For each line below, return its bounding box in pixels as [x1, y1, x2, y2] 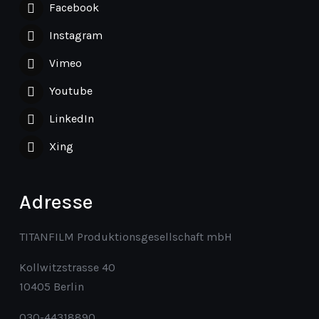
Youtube [48, 83, 93, 98]
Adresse [19, 190, 93, 214]
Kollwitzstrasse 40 [19, 261, 115, 274]
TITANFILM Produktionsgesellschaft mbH [19, 230, 232, 244]
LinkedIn [48, 111, 94, 125]
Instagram [48, 28, 103, 42]
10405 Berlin [19, 280, 84, 293]
